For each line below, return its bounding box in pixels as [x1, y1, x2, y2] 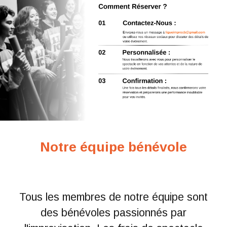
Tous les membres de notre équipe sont [19, 191, 208, 203]
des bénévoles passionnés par [41, 207, 186, 219]
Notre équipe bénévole [40, 139, 187, 155]
